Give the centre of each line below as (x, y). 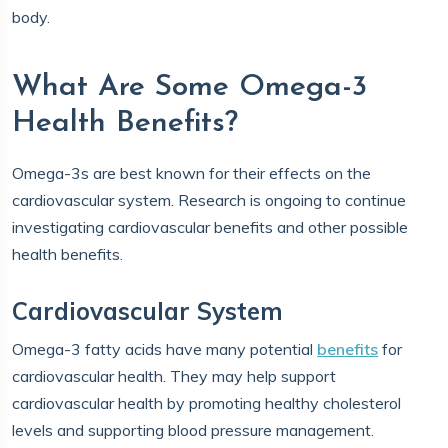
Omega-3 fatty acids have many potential (164, 349)
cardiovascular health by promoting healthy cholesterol (206, 403)
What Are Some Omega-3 (189, 87)
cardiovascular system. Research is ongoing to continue (209, 200)
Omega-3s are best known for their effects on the (191, 173)
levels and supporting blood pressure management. (193, 430)
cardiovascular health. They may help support (174, 376)
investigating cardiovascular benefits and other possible (210, 227)
